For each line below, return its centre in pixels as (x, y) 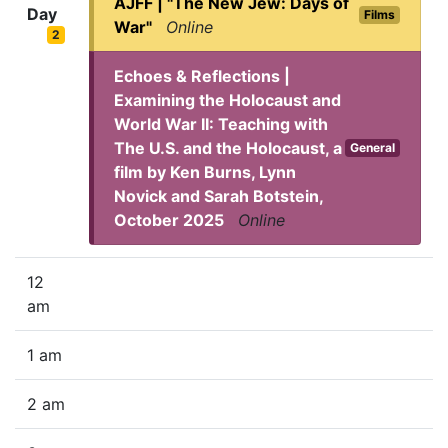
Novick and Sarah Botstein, (218, 196)
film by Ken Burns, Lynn (205, 172)
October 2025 (169, 220)
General (373, 148)
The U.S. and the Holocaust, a (228, 148)
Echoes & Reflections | (202, 76)
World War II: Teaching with (221, 124)
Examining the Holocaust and (227, 100)
